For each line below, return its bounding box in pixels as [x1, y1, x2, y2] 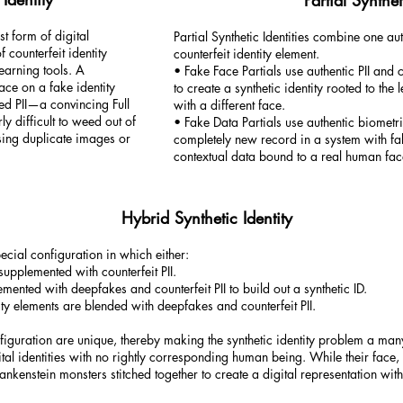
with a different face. [174, 96, 289, 113]
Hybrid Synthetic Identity [121, 207, 292, 228]
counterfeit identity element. [174, 45, 323, 62]
